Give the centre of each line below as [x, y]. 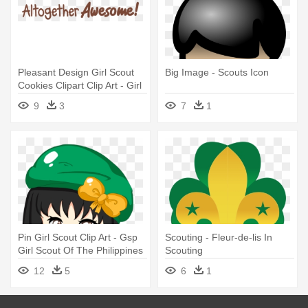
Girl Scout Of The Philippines [80, 251]
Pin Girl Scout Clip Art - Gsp [78, 238]
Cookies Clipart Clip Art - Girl [80, 86]
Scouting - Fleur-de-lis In [219, 238]
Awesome [39, 112]
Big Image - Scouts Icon [217, 73]
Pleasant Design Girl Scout [76, 73]
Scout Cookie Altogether [70, 99]
